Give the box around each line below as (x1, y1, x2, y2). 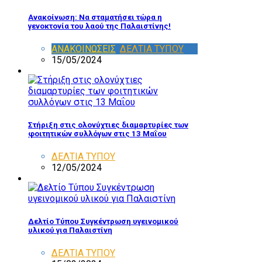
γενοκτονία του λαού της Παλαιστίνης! (28, 21, 171, 30)
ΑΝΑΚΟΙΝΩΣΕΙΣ (51, 43, 116, 54)
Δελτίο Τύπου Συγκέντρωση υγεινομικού (28, 217, 178, 226)
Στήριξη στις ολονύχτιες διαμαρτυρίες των (28, 120, 188, 129)
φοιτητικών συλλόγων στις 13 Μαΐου (28, 129, 167, 138)
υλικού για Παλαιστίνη (28, 226, 112, 235)
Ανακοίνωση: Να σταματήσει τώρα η (28, 12, 162, 22)
